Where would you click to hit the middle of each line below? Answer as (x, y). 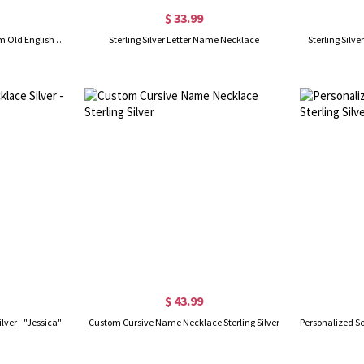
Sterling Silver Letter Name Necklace (184, 39)
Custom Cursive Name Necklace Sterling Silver (184, 322)
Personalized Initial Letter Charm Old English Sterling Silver (61, 39)
